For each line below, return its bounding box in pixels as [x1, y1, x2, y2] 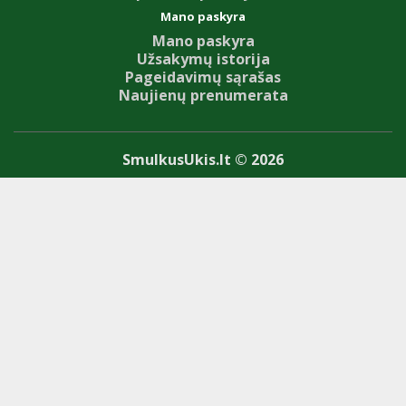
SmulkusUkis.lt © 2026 [122, 150, 284, 170]
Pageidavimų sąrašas [125, 67, 281, 88]
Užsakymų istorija [136, 49, 270, 70]
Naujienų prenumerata [118, 85, 288, 106]
